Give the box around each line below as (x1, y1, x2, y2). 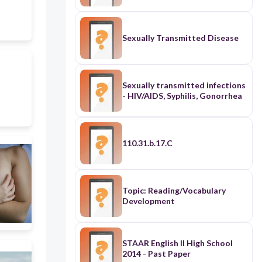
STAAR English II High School (122, 238, 233, 249)
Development (122, 196, 175, 206)
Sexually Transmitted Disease (122, 33, 239, 43)
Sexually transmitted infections (122, 80, 246, 91)
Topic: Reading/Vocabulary (122, 185, 226, 196)
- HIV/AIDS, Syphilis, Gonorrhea (122, 91, 242, 101)
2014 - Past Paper (122, 249, 191, 259)
